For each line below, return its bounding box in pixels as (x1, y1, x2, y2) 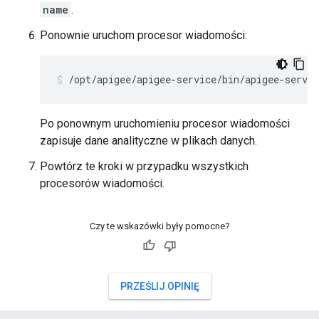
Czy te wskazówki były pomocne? (89, 221, 230, 231)
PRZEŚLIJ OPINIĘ (120, 281, 199, 292)
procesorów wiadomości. (40, 177, 164, 190)
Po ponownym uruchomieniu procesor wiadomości (40, 117, 290, 130)
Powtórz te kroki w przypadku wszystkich (40, 159, 249, 173)
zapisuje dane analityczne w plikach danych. (40, 134, 257, 147)
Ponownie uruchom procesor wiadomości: (40, 28, 247, 42)
